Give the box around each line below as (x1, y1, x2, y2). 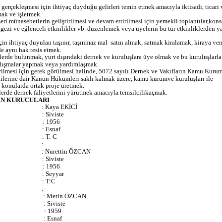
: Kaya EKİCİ (42, 103, 77, 111)
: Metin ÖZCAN (43, 192, 86, 200)
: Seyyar (42, 169, 64, 177)
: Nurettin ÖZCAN (42, 147, 91, 155)
